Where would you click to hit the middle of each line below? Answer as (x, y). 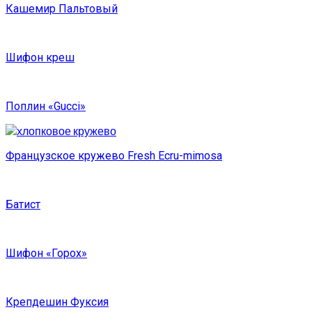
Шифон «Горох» (46, 253)
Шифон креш (40, 58)
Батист (23, 205)
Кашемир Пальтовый (62, 9)
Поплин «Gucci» (46, 107)
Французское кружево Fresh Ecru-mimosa (114, 156)
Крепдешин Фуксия (57, 302)
